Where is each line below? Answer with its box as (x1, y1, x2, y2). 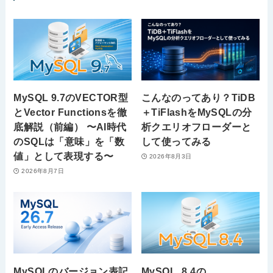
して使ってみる (141, 136, 211, 147)
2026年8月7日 (21, 167, 64, 174)
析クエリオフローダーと (141, 121, 252, 133)
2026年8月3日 (149, 152, 192, 160)
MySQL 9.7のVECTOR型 (13, 92, 129, 104)
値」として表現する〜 (13, 151, 114, 162)
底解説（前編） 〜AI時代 (13, 121, 127, 133)
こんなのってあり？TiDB (141, 92, 256, 104)
